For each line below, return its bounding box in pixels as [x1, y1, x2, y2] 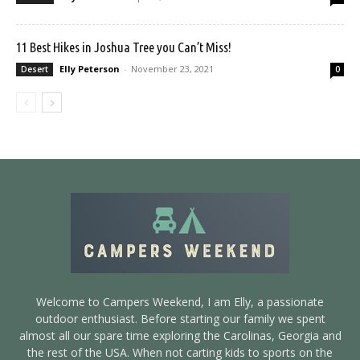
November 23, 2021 [131, 63, 214, 76]
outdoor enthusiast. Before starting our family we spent [35, 311, 325, 327]
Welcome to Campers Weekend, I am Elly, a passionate [36, 294, 324, 310]
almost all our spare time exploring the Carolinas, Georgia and [18, 328, 342, 344]
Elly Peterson [59, 63, 120, 76]
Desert [21, 63, 48, 76]
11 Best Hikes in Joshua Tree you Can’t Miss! [16, 39, 231, 55]
